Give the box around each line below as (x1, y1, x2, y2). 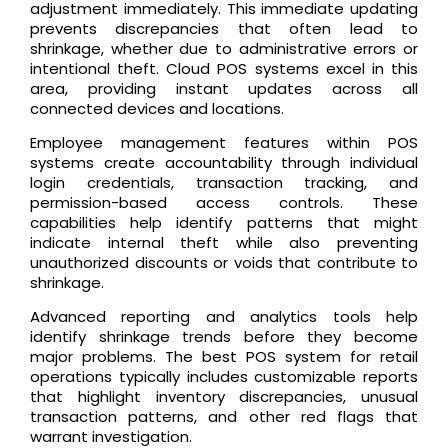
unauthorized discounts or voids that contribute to (30, 251, 418, 273)
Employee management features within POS (30, 131, 418, 153)
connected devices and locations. (30, 97, 284, 119)
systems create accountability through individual (30, 151, 418, 173)
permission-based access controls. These (30, 191, 418, 213)
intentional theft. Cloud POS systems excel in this (30, 57, 418, 79)
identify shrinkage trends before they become (30, 326, 418, 348)
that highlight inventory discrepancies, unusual (30, 386, 418, 408)
